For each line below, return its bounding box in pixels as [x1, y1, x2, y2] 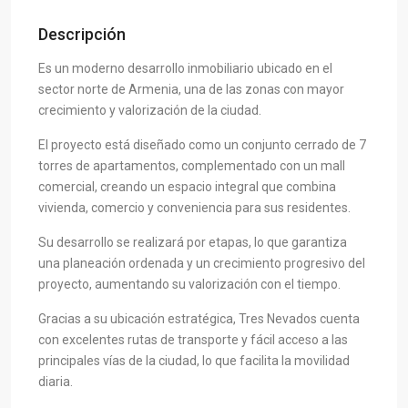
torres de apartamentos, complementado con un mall [38, 158, 345, 173]
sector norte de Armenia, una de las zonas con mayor [38, 81, 344, 97]
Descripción [38, 24, 126, 44]
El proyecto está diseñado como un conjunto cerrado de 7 [38, 137, 366, 152]
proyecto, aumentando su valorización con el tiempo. [38, 276, 341, 291]
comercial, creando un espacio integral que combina [38, 178, 336, 194]
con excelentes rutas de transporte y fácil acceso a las [38, 331, 348, 347]
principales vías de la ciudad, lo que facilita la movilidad [38, 352, 350, 368]
